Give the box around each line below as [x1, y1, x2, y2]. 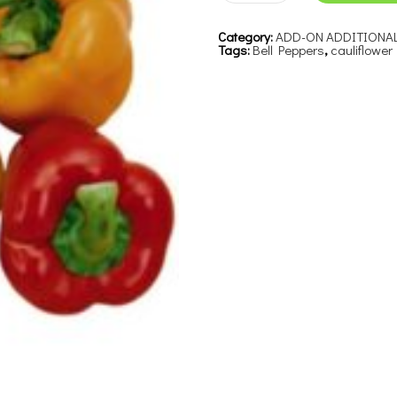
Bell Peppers [253, 41, 325, 58]
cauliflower [331, 41, 393, 58]
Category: [218, 27, 276, 45]
